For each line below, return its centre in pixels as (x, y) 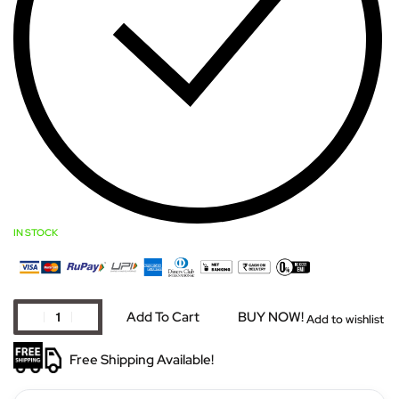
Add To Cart (163, 317)
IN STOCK (36, 232)
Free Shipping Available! (142, 359)
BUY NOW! (271, 317)
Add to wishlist (345, 320)
